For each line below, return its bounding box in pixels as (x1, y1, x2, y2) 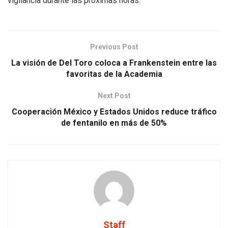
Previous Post (90, 42, 138, 51)
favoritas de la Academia (66, 69, 162, 79)
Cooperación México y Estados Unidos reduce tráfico (11, 106, 217, 117)
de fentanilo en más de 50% (61, 118, 167, 128)
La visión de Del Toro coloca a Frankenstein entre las (11, 58, 217, 68)
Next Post (97, 91, 131, 100)
